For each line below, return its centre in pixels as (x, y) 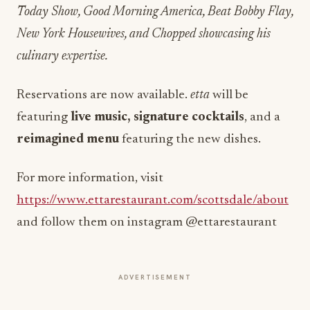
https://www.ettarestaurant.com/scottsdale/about (153, 200)
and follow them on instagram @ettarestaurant (147, 222)
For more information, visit (90, 178)
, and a (262, 117)
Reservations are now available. (103, 95)
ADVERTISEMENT (155, 277)
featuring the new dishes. (190, 139)
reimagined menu (68, 139)
